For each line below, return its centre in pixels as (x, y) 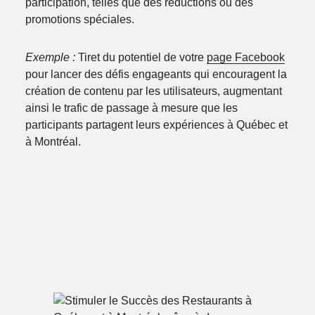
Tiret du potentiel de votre (141, 57)
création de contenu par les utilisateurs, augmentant (153, 91)
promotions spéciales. (79, 19)
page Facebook (245, 57)
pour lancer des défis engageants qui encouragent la (156, 74)
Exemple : (50, 57)
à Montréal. (53, 141)
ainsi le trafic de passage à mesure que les (131, 108)
